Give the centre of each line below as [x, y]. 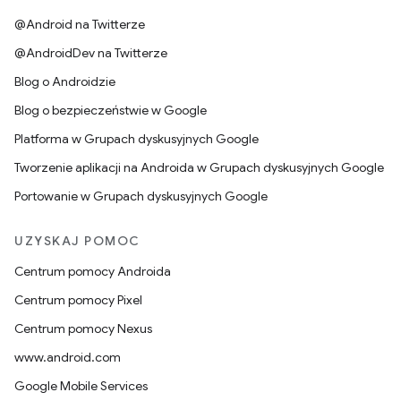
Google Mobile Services [81, 386]
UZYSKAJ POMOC [77, 241]
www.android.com [68, 357]
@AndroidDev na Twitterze [91, 53]
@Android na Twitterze [80, 24]
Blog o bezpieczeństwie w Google [111, 110]
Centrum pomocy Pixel [78, 300]
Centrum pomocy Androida [93, 271]
